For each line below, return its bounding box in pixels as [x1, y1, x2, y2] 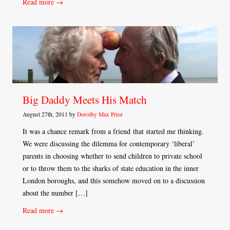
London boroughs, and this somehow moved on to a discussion [23, 176, 205, 186]
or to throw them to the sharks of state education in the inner [23, 163, 199, 174]
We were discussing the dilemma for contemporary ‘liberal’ [23, 139, 195, 149]
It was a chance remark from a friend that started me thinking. [23, 126, 204, 137]
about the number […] [23, 188, 88, 198]
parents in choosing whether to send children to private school [23, 151, 202, 161]
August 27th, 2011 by [23, 110, 77, 119]
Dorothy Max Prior [77, 110, 123, 119]
